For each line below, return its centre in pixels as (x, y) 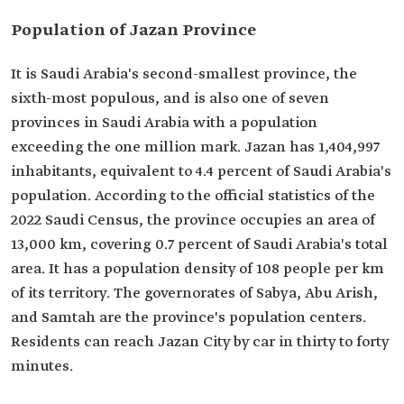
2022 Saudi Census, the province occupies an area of (193, 220)
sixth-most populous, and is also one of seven (170, 99)
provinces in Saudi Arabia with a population (164, 123)
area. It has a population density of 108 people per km (197, 269)
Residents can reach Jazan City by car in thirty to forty (200, 342)
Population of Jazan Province (133, 31)
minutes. (42, 367)
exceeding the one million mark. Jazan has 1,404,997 (195, 147)
